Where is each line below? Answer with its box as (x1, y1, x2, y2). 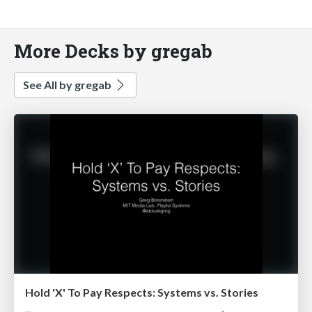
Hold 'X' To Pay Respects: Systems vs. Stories (25, 286, 258, 299)
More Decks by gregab (14, 38, 212, 63)
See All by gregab (23, 77, 114, 91)
